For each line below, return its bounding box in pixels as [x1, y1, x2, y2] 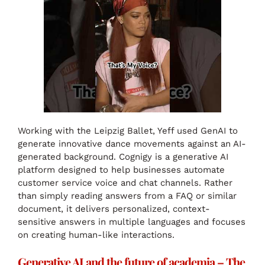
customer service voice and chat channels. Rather [18, 177, 232, 189]
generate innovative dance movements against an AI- [18, 138, 246, 150]
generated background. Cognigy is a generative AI [18, 151, 228, 163]
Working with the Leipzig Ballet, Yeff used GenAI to [18, 125, 238, 137]
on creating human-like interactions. [18, 230, 174, 241]
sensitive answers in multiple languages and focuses [18, 216, 245, 228]
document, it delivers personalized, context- [18, 203, 210, 215]
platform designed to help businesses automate [18, 164, 225, 176]
